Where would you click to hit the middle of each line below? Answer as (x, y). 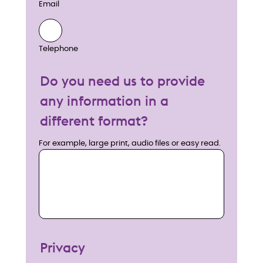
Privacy (63, 248)
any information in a (104, 100)
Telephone (58, 49)
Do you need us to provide (122, 80)
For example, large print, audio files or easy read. (130, 144)
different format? (94, 120)
